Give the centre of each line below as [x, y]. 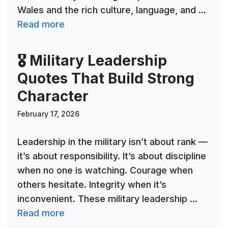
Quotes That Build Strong [106, 79]
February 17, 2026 [48, 114]
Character [53, 96]
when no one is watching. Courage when [105, 170]
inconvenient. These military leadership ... [107, 199]
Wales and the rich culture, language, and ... [112, 10]
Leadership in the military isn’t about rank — [112, 142]
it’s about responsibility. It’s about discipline [112, 156]
